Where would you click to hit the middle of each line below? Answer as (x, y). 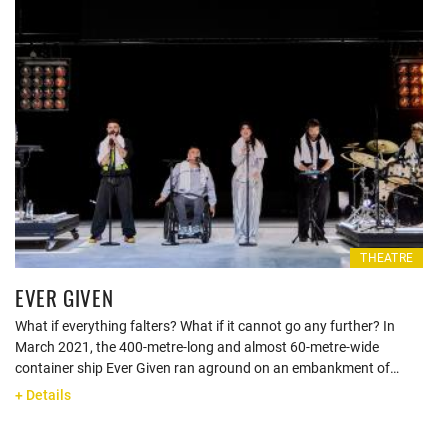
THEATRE (386, 258)
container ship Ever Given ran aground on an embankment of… (207, 368)
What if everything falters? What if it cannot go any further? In (205, 326)
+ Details (43, 395)
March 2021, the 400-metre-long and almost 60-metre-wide (197, 347)
